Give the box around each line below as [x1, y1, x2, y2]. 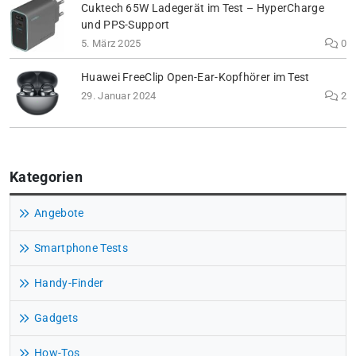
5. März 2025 [81, 37, 141, 50]
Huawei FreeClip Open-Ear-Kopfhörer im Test [81, 71, 310, 85]
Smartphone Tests [34, 242, 128, 256]
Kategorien [10, 169, 83, 186]
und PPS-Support [81, 18, 170, 33]
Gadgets [34, 311, 79, 326]
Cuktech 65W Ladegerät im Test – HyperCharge [81, 2, 324, 16]
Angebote [34, 207, 84, 221]
